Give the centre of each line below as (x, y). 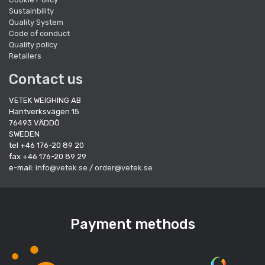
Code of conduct (39, 33)
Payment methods (132, 224)
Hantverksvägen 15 (46, 111)
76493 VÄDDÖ (36, 122)
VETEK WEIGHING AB (45, 100)
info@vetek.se (62, 167)
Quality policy (33, 44)
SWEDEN (24, 134)
